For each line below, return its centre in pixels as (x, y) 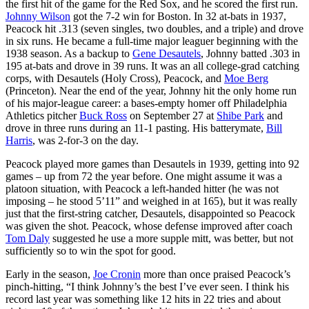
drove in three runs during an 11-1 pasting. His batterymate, (136, 128)
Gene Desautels (167, 53)
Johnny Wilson (38, 16)
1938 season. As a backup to (69, 53)
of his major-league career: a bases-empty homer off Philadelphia (146, 103)
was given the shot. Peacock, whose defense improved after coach (149, 226)
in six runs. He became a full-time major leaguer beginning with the (152, 41)
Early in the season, (49, 274)
